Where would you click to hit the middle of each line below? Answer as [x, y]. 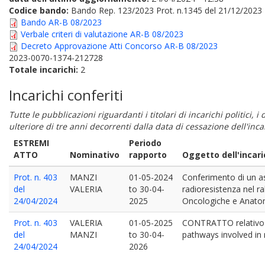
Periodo [145, 143]
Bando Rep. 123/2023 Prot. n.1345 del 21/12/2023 [167, 10]
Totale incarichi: [45, 70]
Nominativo [95, 155]
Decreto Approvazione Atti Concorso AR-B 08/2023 [119, 46]
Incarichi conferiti [66, 95]
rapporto [148, 155]
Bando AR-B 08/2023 [61, 22]
